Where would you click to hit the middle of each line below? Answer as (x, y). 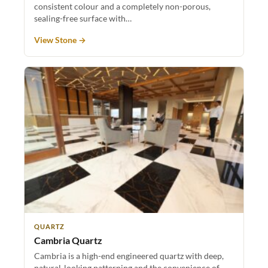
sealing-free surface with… (83, 18)
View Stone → (60, 40)
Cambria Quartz (68, 240)
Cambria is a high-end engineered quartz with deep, (129, 255)
